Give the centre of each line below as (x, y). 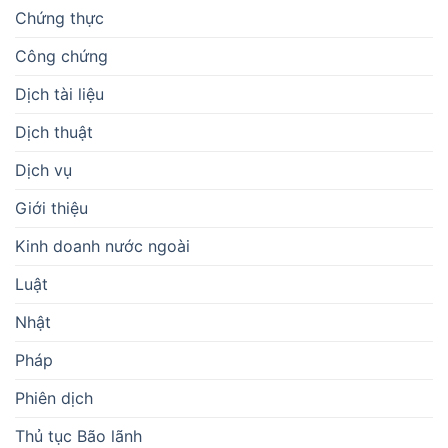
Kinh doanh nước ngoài (102, 245)
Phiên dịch (54, 397)
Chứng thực (59, 17)
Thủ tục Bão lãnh (78, 435)
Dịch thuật (54, 131)
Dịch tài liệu (59, 93)
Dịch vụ (43, 169)
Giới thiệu (51, 207)
